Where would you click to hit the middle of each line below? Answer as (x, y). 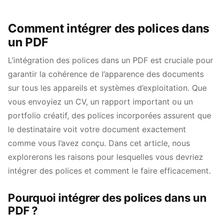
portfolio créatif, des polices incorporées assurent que (110, 115)
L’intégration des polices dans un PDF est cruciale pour (110, 60)
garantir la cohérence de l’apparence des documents (106, 74)
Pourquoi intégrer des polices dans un (107, 198)
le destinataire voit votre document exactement (97, 129)
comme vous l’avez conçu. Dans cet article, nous (99, 143)
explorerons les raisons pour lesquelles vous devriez (106, 157)
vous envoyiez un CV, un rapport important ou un (100, 102)
